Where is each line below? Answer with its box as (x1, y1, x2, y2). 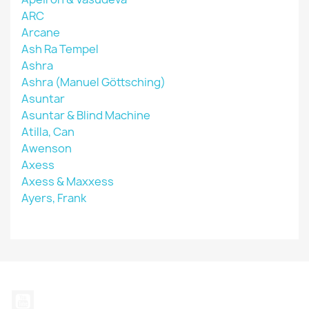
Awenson (21, 141, 72, 156)
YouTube (34, 290, 80, 305)
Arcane (21, 25, 60, 40)
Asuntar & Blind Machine (21, 108, 150, 123)
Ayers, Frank (21, 190, 86, 206)
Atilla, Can (21, 124, 74, 139)
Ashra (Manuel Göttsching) (21, 74, 166, 90)
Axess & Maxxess (21, 174, 114, 189)
